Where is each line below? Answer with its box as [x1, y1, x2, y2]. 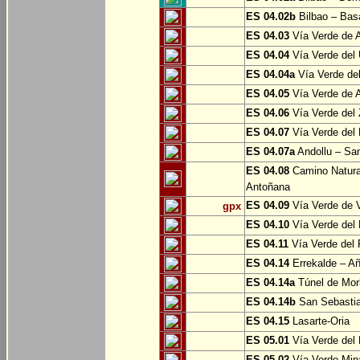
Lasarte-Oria [289, 315, 350, 328]
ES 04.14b [246, 296, 296, 309]
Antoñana [246, 181, 290, 194]
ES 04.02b [246, 10, 296, 23]
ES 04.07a [246, 145, 295, 158]
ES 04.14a [246, 276, 295, 289]
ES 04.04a [246, 68, 295, 81]
